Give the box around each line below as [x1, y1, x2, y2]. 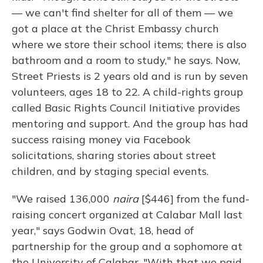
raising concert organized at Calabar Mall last [12, 208, 242, 221]
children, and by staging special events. [12, 164, 208, 178]
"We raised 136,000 [12, 192, 113, 205]
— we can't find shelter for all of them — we [12, 6, 233, 19]
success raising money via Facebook [12, 133, 191, 146]
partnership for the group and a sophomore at [12, 240, 242, 253]
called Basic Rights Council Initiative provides [12, 101, 240, 114]
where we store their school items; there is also [12, 38, 247, 51]
